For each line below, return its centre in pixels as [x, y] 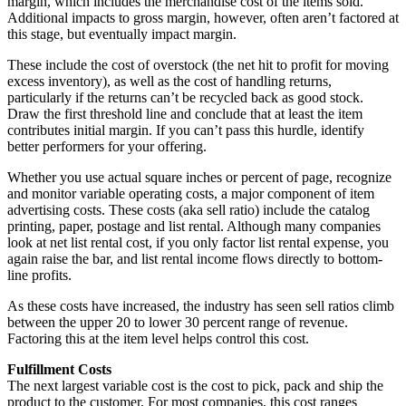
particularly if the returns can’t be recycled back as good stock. [185, 98]
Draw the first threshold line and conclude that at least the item [185, 114]
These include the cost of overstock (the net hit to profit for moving [198, 65]
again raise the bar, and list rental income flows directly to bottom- [195, 259]
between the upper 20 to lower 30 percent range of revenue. [178, 323]
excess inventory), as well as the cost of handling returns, [169, 82]
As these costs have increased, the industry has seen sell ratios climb [201, 306]
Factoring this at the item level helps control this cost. [158, 339]
